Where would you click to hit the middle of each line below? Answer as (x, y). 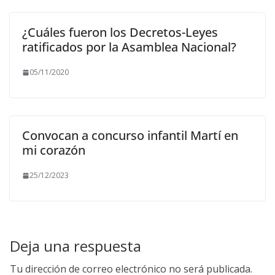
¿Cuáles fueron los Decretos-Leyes (120, 33)
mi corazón (54, 150)
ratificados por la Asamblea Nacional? (129, 47)
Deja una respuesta (76, 246)
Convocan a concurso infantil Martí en (130, 136)
